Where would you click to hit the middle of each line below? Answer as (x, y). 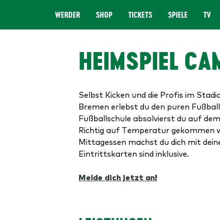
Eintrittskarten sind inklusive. (136, 153)
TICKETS (140, 15)
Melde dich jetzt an (117, 177)
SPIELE (178, 15)
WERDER (68, 15)
